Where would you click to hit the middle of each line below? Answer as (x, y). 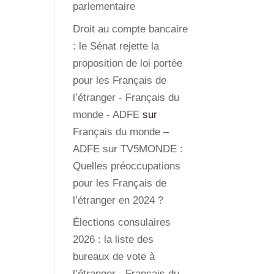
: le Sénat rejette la (116, 46)
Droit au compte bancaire (131, 29)
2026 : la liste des (113, 239)
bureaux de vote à (114, 257)
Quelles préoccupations (127, 166)
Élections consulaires (122, 222)
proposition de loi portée (128, 63)
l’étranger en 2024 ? (118, 200)
